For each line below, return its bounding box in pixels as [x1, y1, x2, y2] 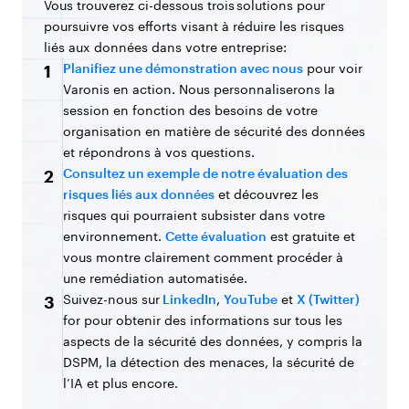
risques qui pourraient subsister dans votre [63, 206, 325, 223]
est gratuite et [267, 227, 355, 244]
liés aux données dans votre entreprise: [44, 38, 287, 55]
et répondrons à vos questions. [63, 143, 255, 160]
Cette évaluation [165, 227, 267, 244]
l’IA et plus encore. [63, 374, 178, 391]
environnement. [63, 227, 165, 244]
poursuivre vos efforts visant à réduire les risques [44, 17, 344, 34]
